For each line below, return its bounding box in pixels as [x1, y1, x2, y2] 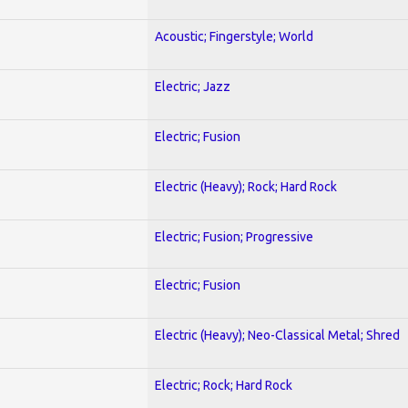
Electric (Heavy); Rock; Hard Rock [155, 178, 337, 194]
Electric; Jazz [155, 78, 230, 94]
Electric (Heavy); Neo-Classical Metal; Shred [155, 327, 400, 342]
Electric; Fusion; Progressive [155, 229, 313, 244]
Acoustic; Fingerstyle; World [155, 28, 313, 44]
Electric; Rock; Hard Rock [155, 377, 292, 393]
